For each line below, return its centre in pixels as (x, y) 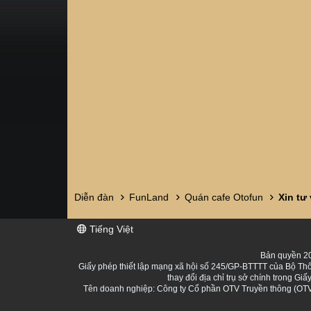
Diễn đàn (94, 197)
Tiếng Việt (110, 229)
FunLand (149, 197)
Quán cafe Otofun (224, 197)
